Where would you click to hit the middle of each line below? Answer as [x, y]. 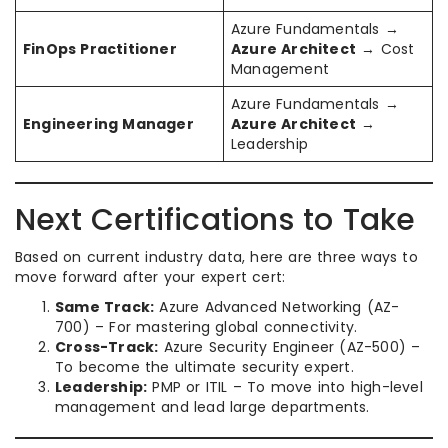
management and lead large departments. [212, 406]
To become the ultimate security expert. [204, 366]
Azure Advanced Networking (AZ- [277, 306]
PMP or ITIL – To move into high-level [285, 386]
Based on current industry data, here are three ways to [216, 256]
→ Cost [385, 48]
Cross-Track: [107, 346]
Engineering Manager [108, 123]
